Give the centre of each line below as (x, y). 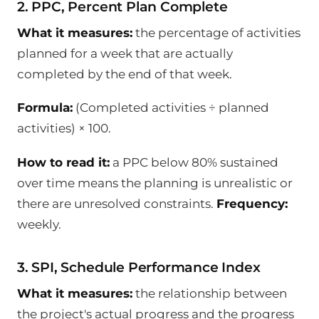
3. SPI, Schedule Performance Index (139, 268)
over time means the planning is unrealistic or (155, 183)
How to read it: (63, 163)
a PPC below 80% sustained (194, 163)
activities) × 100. (64, 129)
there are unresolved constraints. (117, 204)
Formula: (45, 108)
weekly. (39, 225)
